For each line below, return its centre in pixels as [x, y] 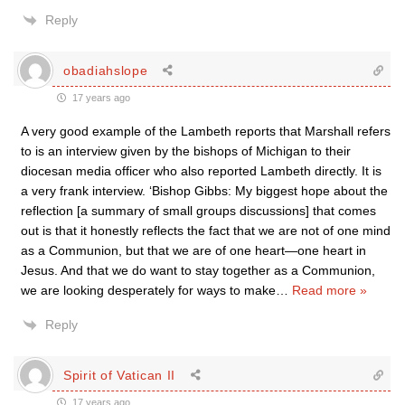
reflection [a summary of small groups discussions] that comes [198, 211]
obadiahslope [106, 70]
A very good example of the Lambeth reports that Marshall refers [206, 131]
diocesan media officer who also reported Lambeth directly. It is [201, 171]
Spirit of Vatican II [119, 375]
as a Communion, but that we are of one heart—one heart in [193, 250]
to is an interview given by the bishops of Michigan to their [186, 151]
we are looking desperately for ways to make [148, 290]
